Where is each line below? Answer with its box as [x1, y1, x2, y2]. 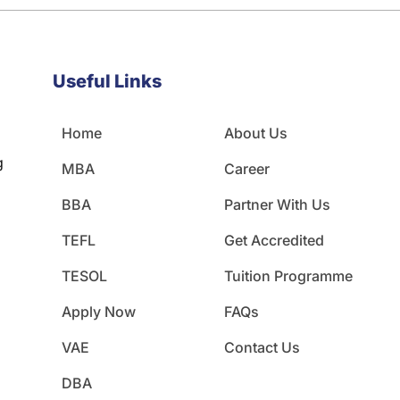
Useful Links [52, 71, 162, 92]
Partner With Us [224, 196, 331, 213]
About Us [224, 124, 288, 142]
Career [224, 160, 271, 178]
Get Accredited [224, 231, 325, 249]
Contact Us [224, 338, 301, 356]
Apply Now [61, 303, 136, 321]
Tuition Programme [224, 267, 354, 285]
